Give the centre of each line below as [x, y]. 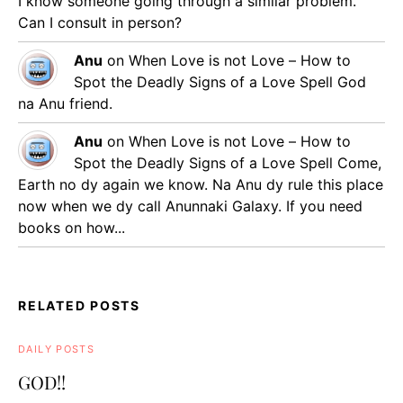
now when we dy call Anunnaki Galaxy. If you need [190, 206]
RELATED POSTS [79, 306]
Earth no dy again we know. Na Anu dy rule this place [201, 185]
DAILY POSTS [57, 349]
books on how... [72, 228]
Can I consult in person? [100, 23]
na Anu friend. [65, 104]
